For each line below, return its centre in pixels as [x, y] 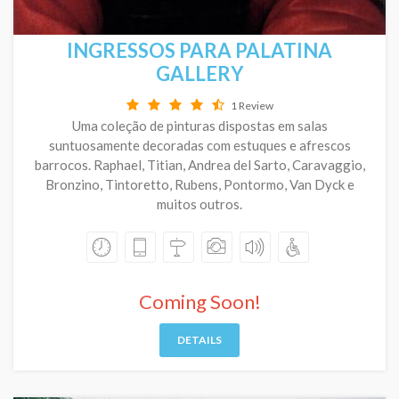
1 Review [252, 106]
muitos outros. [199, 204]
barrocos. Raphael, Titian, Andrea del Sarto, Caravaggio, [199, 165]
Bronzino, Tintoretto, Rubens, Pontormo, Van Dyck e [199, 184]
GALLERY [199, 73]
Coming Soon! [199, 301]
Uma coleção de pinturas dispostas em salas [199, 126]
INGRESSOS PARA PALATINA [199, 50]
